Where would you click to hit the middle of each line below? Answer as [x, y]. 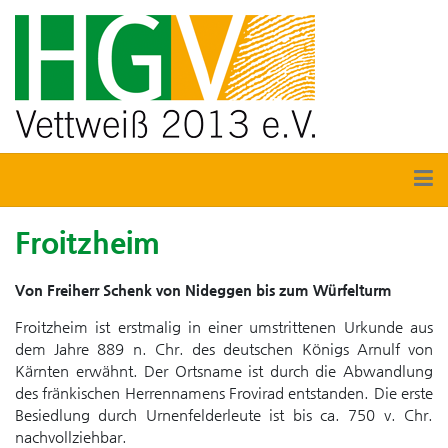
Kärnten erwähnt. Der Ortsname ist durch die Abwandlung [224, 370]
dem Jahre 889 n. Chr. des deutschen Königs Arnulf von [224, 348]
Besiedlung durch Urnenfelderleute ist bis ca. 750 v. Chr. [224, 414]
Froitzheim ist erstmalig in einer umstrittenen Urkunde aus [224, 326]
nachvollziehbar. [71, 436]
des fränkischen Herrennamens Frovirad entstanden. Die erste [224, 392]
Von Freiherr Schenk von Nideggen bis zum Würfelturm [203, 289]
